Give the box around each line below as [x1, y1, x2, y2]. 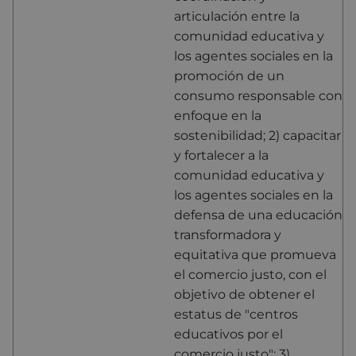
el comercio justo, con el [174, 266, 327, 282]
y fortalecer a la [174, 147, 269, 163]
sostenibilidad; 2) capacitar [174, 127, 341, 143]
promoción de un [174, 68, 284, 83]
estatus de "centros [174, 306, 298, 322]
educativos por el [174, 326, 283, 342]
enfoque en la [174, 107, 261, 123]
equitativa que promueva [174, 246, 336, 262]
